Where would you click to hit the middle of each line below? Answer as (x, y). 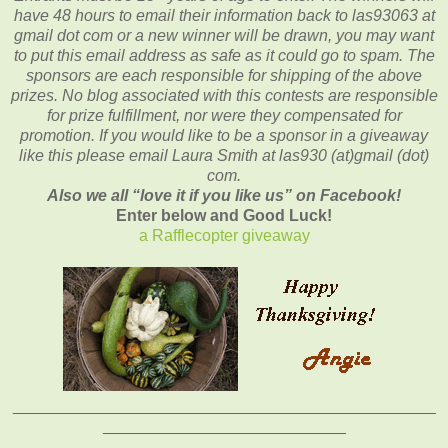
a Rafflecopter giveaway (224, 235)
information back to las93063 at (324, 15)
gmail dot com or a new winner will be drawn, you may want (224, 35)
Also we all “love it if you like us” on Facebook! (224, 195)
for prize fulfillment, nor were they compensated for (224, 115)
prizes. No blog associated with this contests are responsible (224, 95)
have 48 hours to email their (113, 15)
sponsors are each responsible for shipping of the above (224, 75)
